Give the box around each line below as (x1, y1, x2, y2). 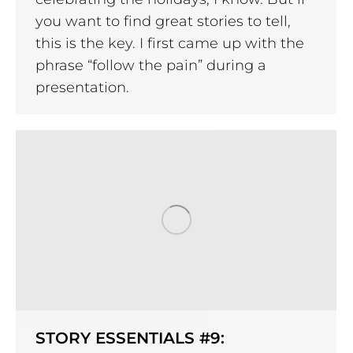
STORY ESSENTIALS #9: (35, 328, 225, 347)
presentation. (35, 78, 129, 96)
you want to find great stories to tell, (35, 12, 291, 30)
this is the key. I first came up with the (35, 34, 304, 52)
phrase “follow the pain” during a (35, 56, 266, 74)
